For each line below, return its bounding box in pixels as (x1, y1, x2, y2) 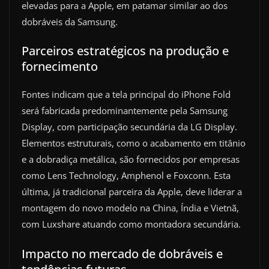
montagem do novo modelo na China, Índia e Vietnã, (22, 202, 239, 214)
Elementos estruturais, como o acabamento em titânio (22, 137, 246, 150)
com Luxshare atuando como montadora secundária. (22, 218, 241, 231)
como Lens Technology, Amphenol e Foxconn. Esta (22, 169, 231, 182)
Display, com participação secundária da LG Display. (22, 121, 237, 133)
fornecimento (22, 58, 98, 75)
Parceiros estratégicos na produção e (22, 43, 229, 59)
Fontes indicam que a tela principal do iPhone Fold (22, 88, 231, 101)
